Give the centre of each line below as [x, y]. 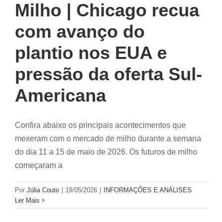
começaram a [39, 165]
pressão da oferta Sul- [109, 74]
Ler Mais [27, 200]
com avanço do [80, 31]
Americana [60, 95]
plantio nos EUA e [91, 53]
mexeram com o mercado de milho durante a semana [108, 138]
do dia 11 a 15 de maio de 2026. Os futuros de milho [106, 152]
